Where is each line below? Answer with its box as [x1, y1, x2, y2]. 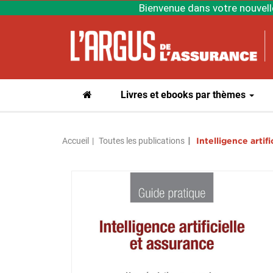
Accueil [62, 136, 89, 146]
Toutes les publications [99, 136, 185, 146]
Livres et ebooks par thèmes [121, 89, 249, 101]
